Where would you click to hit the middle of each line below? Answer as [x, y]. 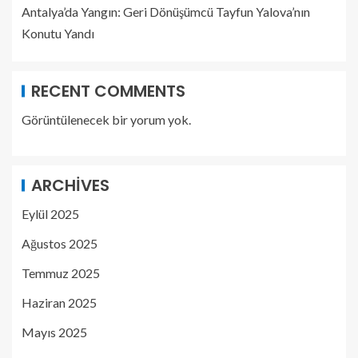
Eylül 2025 [50, 214]
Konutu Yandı [58, 33]
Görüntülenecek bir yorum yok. [106, 119]
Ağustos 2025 [60, 243]
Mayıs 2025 [54, 332]
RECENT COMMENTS [108, 91]
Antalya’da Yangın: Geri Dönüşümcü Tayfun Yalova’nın [166, 12]
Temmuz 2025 [61, 273]
